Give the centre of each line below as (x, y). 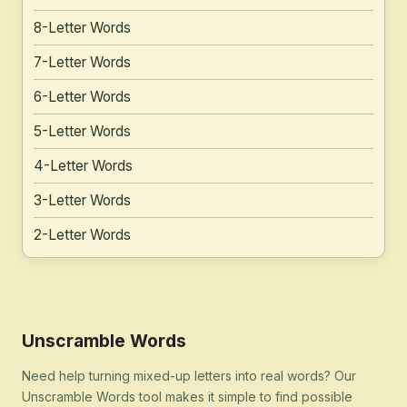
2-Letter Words (82, 235)
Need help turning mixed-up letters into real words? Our (189, 375)
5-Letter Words (82, 132)
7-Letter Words (82, 63)
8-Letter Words (82, 28)
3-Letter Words (82, 201)
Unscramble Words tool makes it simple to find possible (187, 396)
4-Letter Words (83, 166)
